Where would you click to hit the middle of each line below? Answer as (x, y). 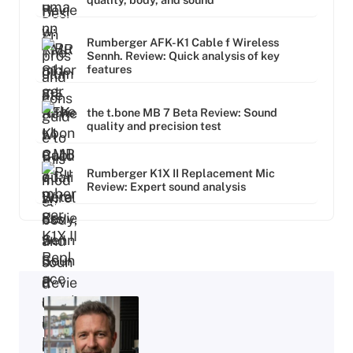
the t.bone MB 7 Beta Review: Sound (182, 112)
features (109, 69)
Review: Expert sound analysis (166, 186)
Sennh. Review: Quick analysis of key (183, 56)
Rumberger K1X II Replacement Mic (181, 173)
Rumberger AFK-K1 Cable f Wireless (183, 43)
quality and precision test (154, 125)
